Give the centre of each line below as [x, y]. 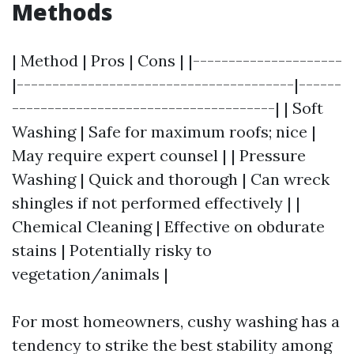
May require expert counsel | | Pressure [159, 156]
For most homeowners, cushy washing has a [176, 322]
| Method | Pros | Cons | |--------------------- [177, 61]
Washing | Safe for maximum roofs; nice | [164, 132]
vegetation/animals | [90, 274]
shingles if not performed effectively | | [156, 203]
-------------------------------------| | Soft [168, 108]
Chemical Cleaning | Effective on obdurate [168, 227]
